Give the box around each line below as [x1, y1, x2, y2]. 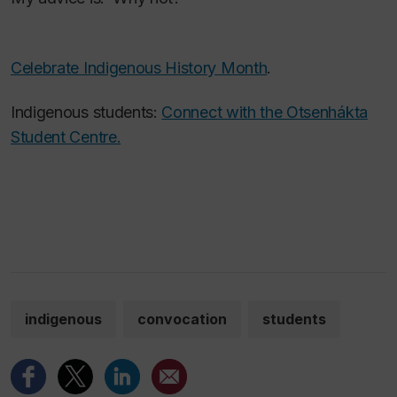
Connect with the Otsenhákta [161, 103, 368, 121]
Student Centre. [11, 128, 121, 146]
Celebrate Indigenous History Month [11, 58, 268, 77]
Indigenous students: [11, 103, 162, 121]
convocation [137, 309, 227, 328]
